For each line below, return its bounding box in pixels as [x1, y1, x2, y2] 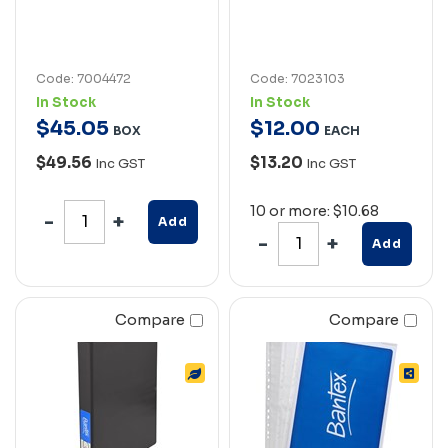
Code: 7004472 [36, 70, 131, 86]
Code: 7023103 [250, 70, 345, 86]
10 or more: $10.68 [250, 201, 379, 220]
